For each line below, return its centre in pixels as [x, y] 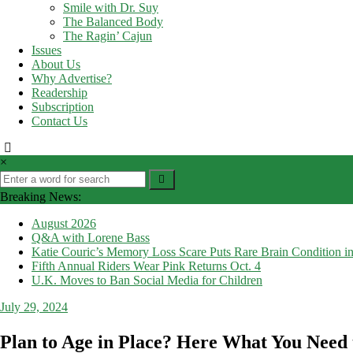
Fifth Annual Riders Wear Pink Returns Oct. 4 [146, 266]
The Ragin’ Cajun [108, 36]
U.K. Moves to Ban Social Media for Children [147, 281]
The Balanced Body [113, 22]
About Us [56, 65]
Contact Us [59, 121]
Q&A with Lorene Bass [91, 238]
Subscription [63, 107]
